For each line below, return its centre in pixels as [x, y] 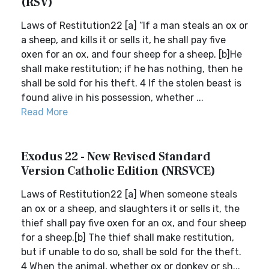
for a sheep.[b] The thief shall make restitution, [128, 237]
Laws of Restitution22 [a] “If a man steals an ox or [134, 26]
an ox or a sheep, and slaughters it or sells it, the [130, 209]
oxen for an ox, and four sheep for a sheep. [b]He [131, 54]
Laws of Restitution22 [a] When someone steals [129, 194]
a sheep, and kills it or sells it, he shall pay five [123, 40]
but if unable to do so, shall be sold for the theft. [131, 252]
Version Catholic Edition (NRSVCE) [118, 171]
